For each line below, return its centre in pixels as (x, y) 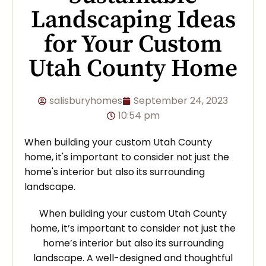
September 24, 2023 (181, 101)
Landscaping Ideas (133, 20)
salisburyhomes (86, 101)
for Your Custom (133, 45)
